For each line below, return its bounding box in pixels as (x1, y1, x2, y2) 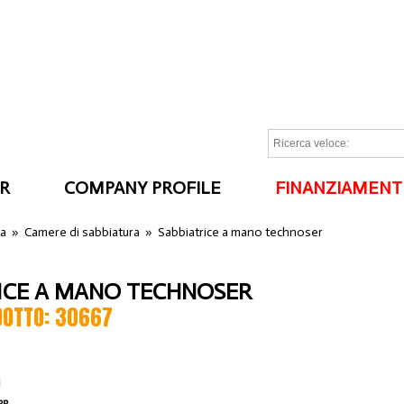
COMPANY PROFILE (64, 177, 222, 199)
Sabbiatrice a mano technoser (158, 225, 324, 241)
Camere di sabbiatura (24, 225, 141, 241)
